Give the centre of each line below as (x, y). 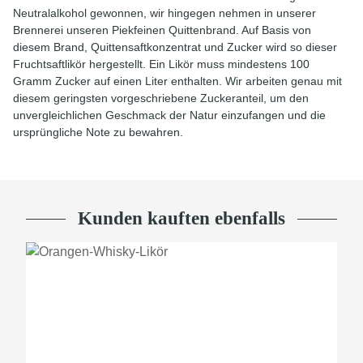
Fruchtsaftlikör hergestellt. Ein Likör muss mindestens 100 (161, 64)
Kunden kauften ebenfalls (181, 218)
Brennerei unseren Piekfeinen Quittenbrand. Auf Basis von (162, 30)
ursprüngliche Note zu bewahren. (98, 132)
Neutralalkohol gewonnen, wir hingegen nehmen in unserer (164, 13)
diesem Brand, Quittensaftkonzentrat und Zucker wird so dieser (175, 47)
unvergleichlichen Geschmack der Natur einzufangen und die (169, 115)
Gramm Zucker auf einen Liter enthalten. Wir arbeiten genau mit (177, 81)
